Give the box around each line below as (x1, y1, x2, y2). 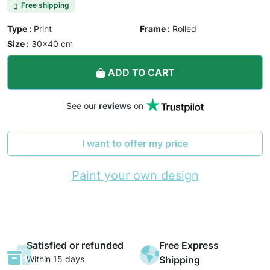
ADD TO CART (107, 66, 175, 79)
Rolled (172, 24, 196, 34)
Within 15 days (27, 254, 84, 265)
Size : (7, 39, 29, 49)
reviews (99, 101, 131, 111)
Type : (7, 24, 31, 34)
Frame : (140, 24, 170, 34)
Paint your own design (71, 168, 199, 183)
